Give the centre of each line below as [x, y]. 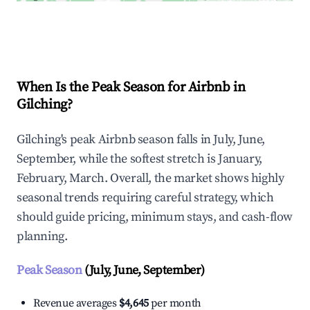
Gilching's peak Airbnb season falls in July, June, [141, 140]
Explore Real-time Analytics [110, 31]
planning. [42, 237]
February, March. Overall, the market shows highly [151, 179]
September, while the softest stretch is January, [139, 159]
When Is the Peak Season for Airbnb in [131, 88]
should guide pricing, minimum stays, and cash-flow [155, 217]
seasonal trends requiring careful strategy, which [145, 198]
